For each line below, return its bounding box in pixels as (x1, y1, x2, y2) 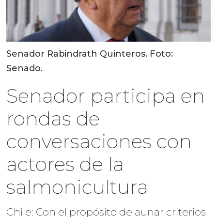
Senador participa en (6, 83, 205, 108)
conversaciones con (6, 129, 192, 153)
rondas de (6, 106, 100, 130)
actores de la (6, 152, 124, 176)
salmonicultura (6, 174, 149, 199)
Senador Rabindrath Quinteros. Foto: (6, 48, 173, 59)
